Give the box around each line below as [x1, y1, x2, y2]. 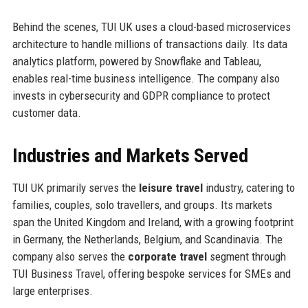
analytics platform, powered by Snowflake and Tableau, [12, 54, 261, 69]
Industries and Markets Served [12, 144, 248, 168]
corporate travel [127, 250, 207, 264]
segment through [206, 250, 286, 264]
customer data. [12, 106, 81, 120]
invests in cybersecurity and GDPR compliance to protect [12, 89, 270, 103]
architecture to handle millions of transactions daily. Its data [12, 37, 287, 52]
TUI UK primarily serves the [12, 181, 139, 195]
